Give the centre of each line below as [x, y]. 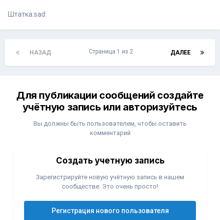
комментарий [110, 133]
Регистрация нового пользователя [110, 211]
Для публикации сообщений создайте [110, 96]
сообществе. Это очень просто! [110, 187]
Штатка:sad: [27, 14]
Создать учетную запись [110, 161]
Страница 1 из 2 [111, 52]
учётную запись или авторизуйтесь [110, 107]
